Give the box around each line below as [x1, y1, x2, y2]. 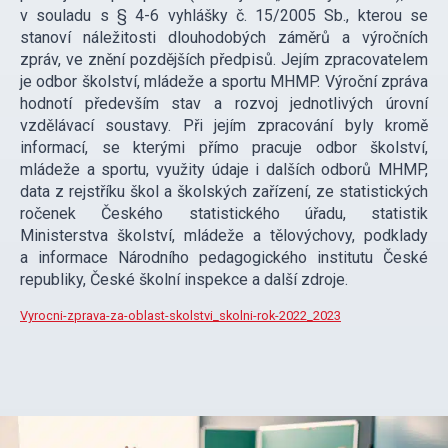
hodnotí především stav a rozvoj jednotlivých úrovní [20, 94, 428, 114]
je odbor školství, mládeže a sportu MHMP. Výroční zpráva [20, 72, 428, 92]
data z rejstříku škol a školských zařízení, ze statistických [20, 182, 428, 202]
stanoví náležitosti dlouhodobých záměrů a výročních [20, 28, 428, 48]
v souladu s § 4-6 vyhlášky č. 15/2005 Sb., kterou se [20, 6, 428, 26]
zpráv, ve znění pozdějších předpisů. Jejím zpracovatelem [20, 50, 428, 70]
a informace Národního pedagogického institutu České [20, 248, 428, 268]
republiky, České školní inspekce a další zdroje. [20, 270, 348, 290]
